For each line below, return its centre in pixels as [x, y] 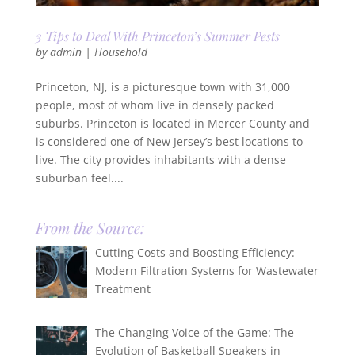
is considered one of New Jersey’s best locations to [169, 142]
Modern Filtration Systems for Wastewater [207, 271]
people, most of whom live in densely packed [155, 105]
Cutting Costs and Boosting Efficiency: [195, 253]
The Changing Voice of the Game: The [195, 332]
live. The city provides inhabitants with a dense [160, 160]
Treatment [123, 289]
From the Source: [90, 228]
